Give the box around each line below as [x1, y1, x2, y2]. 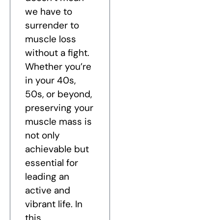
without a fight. [25, 47, 89, 59]
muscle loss [25, 33, 76, 46]
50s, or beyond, [25, 88, 92, 101]
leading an [25, 170, 69, 183]
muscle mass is [25, 115, 92, 128]
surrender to [25, 19, 79, 32]
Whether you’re [25, 60, 91, 73]
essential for [25, 157, 78, 169]
